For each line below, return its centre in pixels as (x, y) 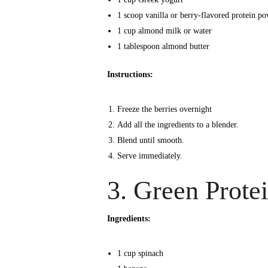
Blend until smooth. (150, 140)
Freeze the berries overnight (164, 109)
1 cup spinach (140, 253)
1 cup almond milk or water (164, 31)
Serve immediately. (150, 156)
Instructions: (130, 74)
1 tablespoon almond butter (163, 46)
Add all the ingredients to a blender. (178, 124)
